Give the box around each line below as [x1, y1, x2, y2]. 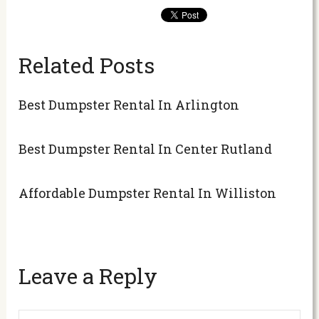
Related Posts [19, 51, 155, 79]
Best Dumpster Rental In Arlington [19, 95, 240, 113]
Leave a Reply [19, 261, 158, 290]
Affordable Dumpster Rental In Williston [19, 184, 277, 202]
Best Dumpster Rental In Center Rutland [19, 140, 273, 157]
